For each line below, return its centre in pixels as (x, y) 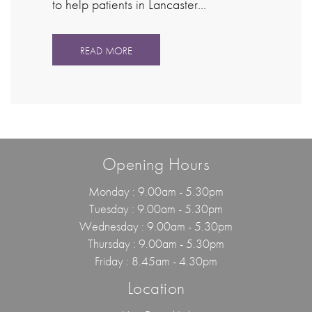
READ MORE (106, 50)
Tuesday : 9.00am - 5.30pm (156, 208)
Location (156, 288)
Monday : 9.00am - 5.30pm (156, 191)
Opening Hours (156, 164)
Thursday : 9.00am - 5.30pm (156, 243)
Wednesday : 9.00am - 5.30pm (156, 226)
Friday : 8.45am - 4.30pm (156, 260)
